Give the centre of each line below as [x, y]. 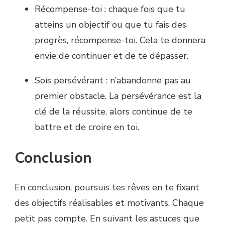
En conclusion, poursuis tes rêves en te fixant [107, 187]
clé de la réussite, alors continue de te [114, 111]
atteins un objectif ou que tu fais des [110, 24]
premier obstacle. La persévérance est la [118, 96]
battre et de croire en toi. [87, 127]
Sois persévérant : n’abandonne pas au [113, 80]
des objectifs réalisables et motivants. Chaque [109, 203]
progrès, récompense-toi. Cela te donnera [120, 40]
